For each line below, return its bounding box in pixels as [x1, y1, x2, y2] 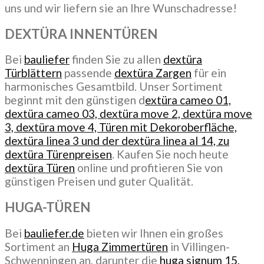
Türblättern [5, 66, 62, 80]
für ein [192, 66, 226, 80]
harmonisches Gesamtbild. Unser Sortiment [5, 80, 223, 94]
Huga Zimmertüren [72, 239, 168, 253]
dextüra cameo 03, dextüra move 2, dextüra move [5, 107, 252, 121]
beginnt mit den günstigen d [5, 93, 145, 107]
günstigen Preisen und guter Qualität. [5, 174, 193, 189]
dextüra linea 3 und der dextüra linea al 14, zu [5, 134, 229, 148]
